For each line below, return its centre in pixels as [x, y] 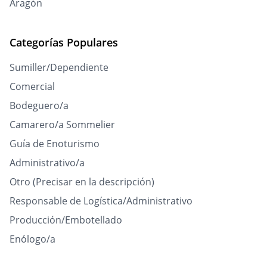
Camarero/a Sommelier [62, 125]
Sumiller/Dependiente [59, 68]
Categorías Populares [64, 43]
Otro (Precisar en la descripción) [82, 182]
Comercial [32, 87]
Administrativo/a [47, 163]
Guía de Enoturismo [55, 144]
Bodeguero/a [39, 106]
